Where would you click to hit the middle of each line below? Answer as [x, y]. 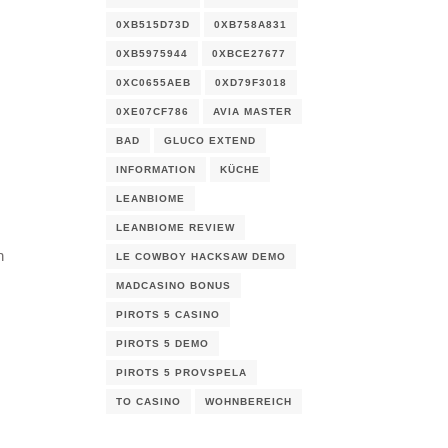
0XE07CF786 [152, 111]
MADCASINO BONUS [173, 285]
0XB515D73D [153, 24]
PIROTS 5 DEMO [162, 343]
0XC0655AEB [153, 82]
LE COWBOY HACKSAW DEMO [201, 256]
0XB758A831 [250, 24]
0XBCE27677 [249, 53]
